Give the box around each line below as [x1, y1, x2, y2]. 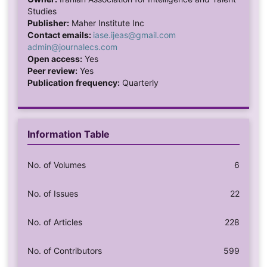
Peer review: [27, 66, 77, 76]
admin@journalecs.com [27, 42, 117, 52]
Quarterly [119, 77, 159, 88]
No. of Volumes [27, 160, 86, 170]
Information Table [27, 128, 110, 141]
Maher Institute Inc [69, 18, 144, 29]
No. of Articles [27, 217, 82, 228]
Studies [27, 6, 57, 17]
